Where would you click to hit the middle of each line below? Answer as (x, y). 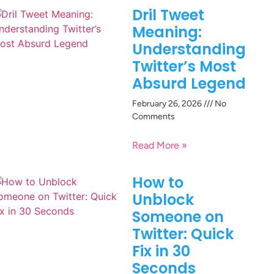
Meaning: (167, 32)
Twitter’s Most (184, 67)
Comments (154, 117)
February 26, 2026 (168, 104)
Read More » (160, 146)
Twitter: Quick (183, 234)
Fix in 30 (161, 251)
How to (158, 183)
